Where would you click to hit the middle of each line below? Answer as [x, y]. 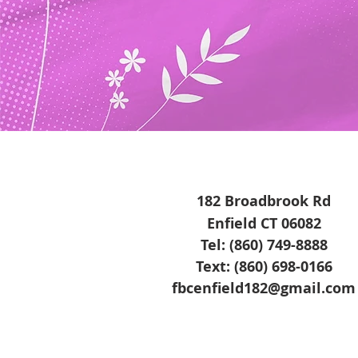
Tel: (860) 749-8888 [264, 245]
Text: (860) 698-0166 [264, 267]
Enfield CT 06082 [264, 223]
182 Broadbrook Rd [264, 201]
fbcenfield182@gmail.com [264, 288]
